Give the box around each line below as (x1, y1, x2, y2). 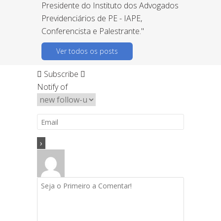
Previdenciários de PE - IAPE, (41, 12, 142, 24)
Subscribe (44, 68, 78, 79)
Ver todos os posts (56, 46, 118, 56)
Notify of (37, 81, 68, 92)
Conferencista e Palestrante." (41, 25, 144, 37)
